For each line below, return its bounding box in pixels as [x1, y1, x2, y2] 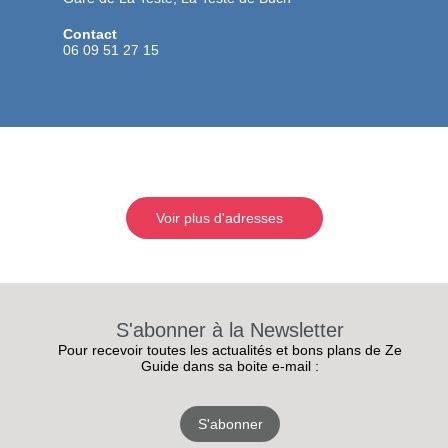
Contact [63, 26, 117, 43]
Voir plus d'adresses [155, 210, 283, 227]
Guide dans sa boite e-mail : [141, 358, 319, 375]
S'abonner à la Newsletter [116, 319, 344, 342]
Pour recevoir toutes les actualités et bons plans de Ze [58, 342, 402, 359]
